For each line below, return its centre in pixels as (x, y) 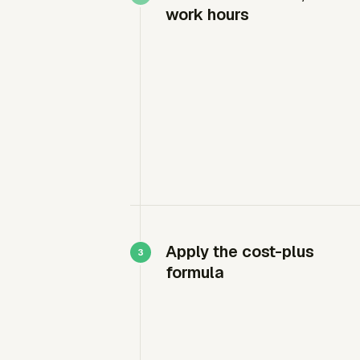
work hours (207, 14)
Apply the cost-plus (240, 252)
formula (194, 272)
